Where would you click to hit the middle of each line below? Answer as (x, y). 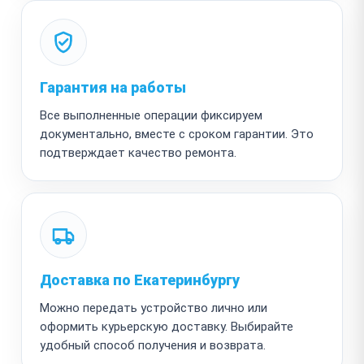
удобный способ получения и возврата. (153, 345)
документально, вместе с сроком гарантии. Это (177, 134)
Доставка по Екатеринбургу (140, 279)
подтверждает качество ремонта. (138, 152)
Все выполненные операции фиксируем (151, 115)
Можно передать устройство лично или (154, 308)
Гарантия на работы (113, 87)
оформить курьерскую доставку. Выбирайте (167, 326)
